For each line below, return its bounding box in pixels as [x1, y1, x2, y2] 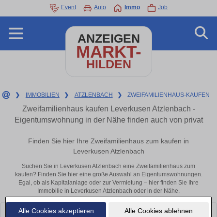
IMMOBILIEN [25, 92, 60, 98]
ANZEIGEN [77, 32, 140, 45]
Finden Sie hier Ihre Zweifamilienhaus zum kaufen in [28, 137, 189, 145]
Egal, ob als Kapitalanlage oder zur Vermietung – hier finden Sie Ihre [18, 179, 199, 186]
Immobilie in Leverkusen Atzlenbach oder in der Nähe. [37, 187, 180, 195]
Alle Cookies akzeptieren [18, 206, 94, 215]
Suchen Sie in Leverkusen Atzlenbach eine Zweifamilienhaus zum [22, 163, 195, 170]
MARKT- [76, 42, 141, 61]
